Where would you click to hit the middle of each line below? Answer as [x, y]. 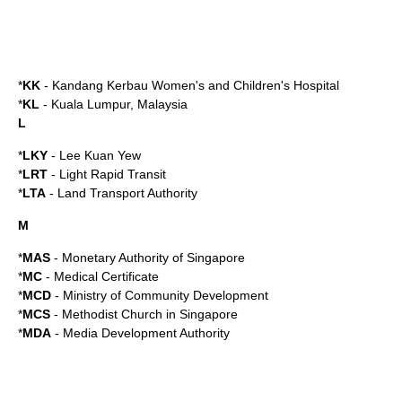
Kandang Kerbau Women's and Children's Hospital [196, 85]
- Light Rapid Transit [107, 174]
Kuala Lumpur [91, 104]
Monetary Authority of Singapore [153, 258]
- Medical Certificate [100, 276]
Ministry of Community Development [166, 295]
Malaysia [162, 104]
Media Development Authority [146, 333]
